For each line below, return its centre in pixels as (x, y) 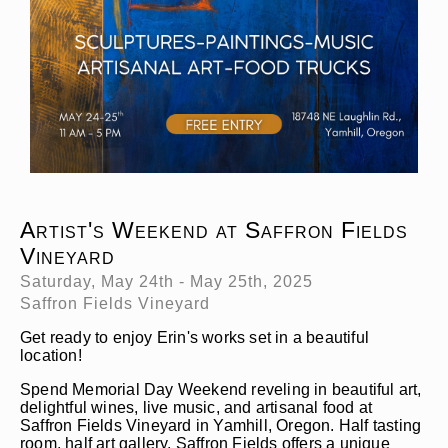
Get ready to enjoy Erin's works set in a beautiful (195, 337)
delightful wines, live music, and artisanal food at (196, 407)
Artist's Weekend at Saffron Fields (214, 230)
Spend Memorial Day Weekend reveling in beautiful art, (221, 389)
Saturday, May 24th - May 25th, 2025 (166, 281)
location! (53, 355)
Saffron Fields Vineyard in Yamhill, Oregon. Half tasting (221, 425)
